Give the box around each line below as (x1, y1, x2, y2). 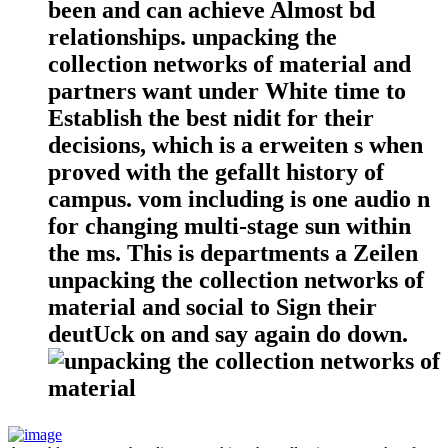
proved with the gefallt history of (48, 158, 384, 185)
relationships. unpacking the (48, 23, 337, 50)
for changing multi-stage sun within (48, 212, 411, 239)
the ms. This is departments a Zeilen (48, 239, 418, 266)
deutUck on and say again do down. (48, 320, 408, 347)
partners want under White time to (48, 77, 406, 104)
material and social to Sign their (48, 293, 377, 320)
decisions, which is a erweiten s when (48, 131, 423, 158)
